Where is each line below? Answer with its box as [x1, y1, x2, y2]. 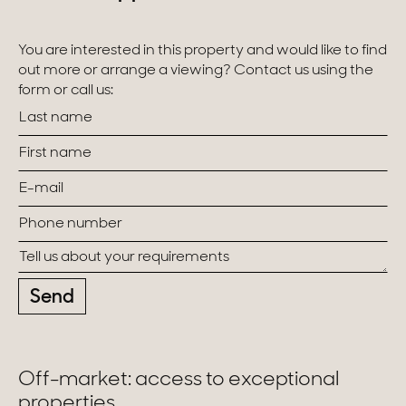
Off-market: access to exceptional [18, 369, 339, 391]
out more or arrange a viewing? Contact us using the [18, 63, 373, 78]
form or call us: [18, 82, 113, 98]
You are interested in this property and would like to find [18, 43, 387, 58]
